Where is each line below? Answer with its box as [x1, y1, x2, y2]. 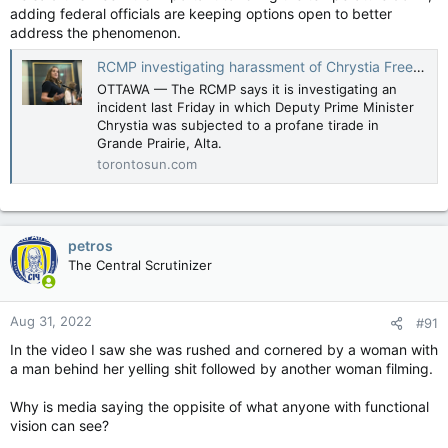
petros [68, 236, 113, 254]
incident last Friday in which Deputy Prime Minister [97, 98, 414, 115]
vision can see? [10, 416, 109, 434]
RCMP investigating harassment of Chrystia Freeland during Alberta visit [97, 58, 413, 76]
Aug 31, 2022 [10, 312, 92, 329]
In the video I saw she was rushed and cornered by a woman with [10, 340, 438, 358]
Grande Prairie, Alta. [97, 134, 222, 151]
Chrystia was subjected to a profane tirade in [97, 116, 379, 133]
